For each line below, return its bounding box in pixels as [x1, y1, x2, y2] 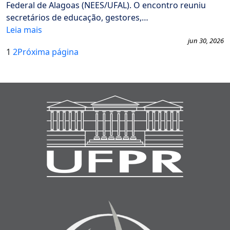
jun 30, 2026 [188, 36, 224, 46]
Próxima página [17, 46, 79, 58]
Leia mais [6, 24, 42, 36]
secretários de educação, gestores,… [6, 12, 148, 24]
